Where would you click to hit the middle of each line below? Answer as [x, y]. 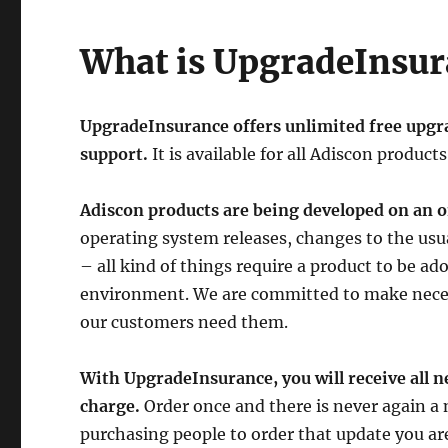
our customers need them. [184, 322]
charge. [110, 406]
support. [114, 154]
